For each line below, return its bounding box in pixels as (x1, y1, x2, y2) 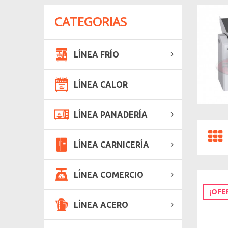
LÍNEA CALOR (74, 79, 128, 89)
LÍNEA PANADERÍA (74, 109, 148, 119)
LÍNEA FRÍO (74, 49, 119, 59)
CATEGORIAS (54, 13, 127, 30)
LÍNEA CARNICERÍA (74, 139, 149, 149)
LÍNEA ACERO (74, 199, 128, 209)
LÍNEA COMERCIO (74, 169, 144, 179)
